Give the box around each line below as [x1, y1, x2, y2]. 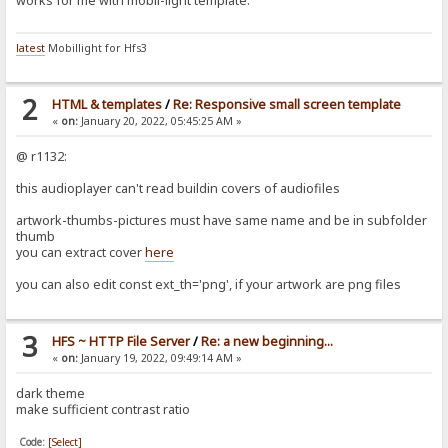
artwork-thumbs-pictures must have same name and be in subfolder [16, 211, 428, 229]
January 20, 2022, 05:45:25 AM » [77, 113, 242, 128]
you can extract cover [16, 243, 146, 261]
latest [16, 40, 46, 55]
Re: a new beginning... [200, 332, 333, 350]
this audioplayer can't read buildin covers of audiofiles [16, 179, 341, 197]
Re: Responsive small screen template [172, 95, 401, 113]
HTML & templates [51, 95, 162, 113]
